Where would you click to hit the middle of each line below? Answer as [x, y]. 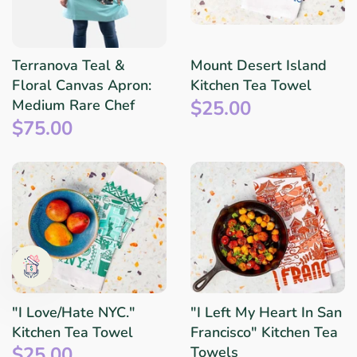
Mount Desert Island [259, 66]
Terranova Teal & [69, 66]
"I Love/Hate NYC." [74, 312]
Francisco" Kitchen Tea [264, 332]
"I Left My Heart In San [266, 312]
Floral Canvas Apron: [82, 86]
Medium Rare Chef [73, 106]
